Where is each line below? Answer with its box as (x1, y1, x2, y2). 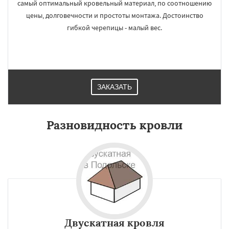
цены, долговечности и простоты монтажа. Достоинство (26, 11, 203, 20)
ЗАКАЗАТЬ (97, 83, 132, 91)
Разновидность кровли (47, 118, 182, 132)
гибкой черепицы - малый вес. (67, 23, 162, 32)
